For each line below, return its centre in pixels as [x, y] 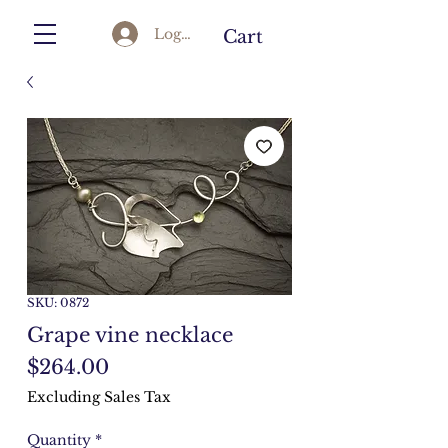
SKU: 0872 [58, 302]
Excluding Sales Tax [99, 397]
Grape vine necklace [130, 335]
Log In [177, 33]
